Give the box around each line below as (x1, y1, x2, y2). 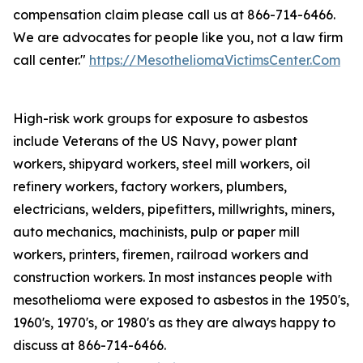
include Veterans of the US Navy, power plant (13, 133, 297, 149)
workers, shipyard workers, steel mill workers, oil (13, 156, 310, 172)
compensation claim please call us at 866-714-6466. (13, 6, 335, 23)
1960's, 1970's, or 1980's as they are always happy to (13, 314, 335, 331)
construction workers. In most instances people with (13, 269, 332, 285)
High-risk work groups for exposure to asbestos (13, 110, 308, 126)
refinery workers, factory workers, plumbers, (13, 178, 287, 194)
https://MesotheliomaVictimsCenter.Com (89, 52, 340, 68)
